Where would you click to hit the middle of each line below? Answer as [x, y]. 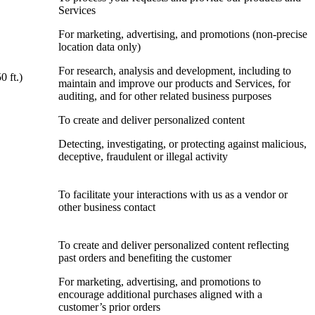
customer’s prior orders [109, 307]
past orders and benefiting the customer [145, 258]
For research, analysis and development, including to [175, 71]
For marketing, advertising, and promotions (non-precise [183, 34]
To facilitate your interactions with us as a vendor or [173, 195]
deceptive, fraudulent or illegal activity [143, 157]
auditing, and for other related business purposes [165, 96]
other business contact [107, 207]
